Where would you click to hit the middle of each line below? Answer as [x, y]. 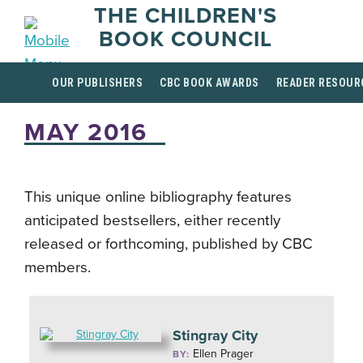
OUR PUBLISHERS [97, 83]
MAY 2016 [85, 132]
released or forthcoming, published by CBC [169, 244]
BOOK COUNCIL [185, 39]
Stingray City [216, 335]
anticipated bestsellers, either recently [152, 220]
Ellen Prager [224, 354]
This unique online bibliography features [158, 197]
